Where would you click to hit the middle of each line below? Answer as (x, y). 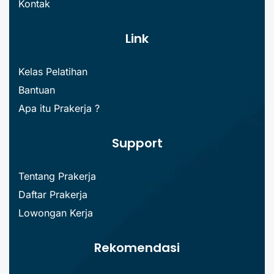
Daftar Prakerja (53, 194)
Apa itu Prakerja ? (59, 108)
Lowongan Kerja (56, 213)
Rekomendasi (137, 247)
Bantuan (37, 90)
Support (137, 143)
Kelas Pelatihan (53, 71)
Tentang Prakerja (57, 176)
